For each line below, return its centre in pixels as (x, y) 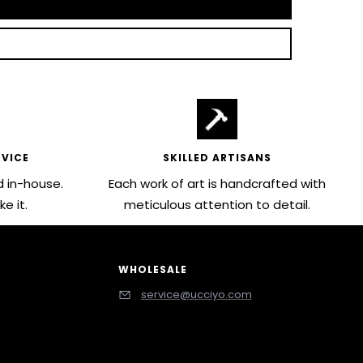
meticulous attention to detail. (217, 204)
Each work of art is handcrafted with (217, 183)
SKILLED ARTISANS (217, 157)
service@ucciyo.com (196, 294)
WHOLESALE (152, 269)
